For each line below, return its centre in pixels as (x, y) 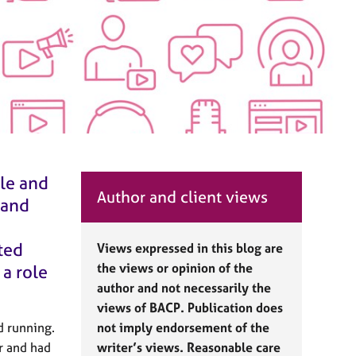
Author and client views (182, 197)
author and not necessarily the (184, 288)
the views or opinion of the (175, 268)
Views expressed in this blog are (190, 248)
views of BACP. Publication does (190, 308)
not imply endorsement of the (183, 327)
